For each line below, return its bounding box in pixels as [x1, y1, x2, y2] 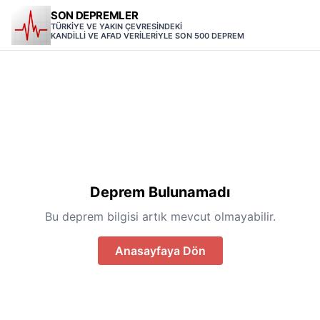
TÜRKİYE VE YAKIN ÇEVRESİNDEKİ [51, 21, 182, 31]
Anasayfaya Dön [114, 243, 206, 258]
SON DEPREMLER [51, 9, 139, 22]
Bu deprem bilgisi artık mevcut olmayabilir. [44, 209, 276, 224]
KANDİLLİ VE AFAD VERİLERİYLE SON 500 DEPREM [51, 31, 244, 41]
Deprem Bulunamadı [90, 183, 230, 201]
